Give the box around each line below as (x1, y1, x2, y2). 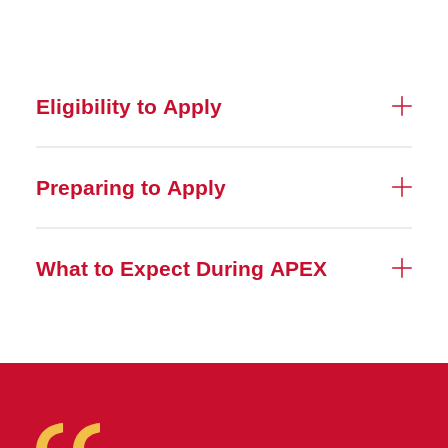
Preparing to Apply (36, 175, 226, 199)
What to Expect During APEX (36, 256, 327, 280)
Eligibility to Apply (36, 94, 222, 118)
